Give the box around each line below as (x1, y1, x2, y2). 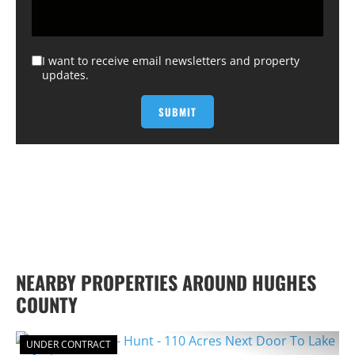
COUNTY (16, 289, 78, 319)
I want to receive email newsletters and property (42, 52, 300, 68)
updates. (42, 67, 89, 82)
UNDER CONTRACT (26, 337, 111, 351)
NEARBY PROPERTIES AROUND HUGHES (16, 267, 316, 296)
